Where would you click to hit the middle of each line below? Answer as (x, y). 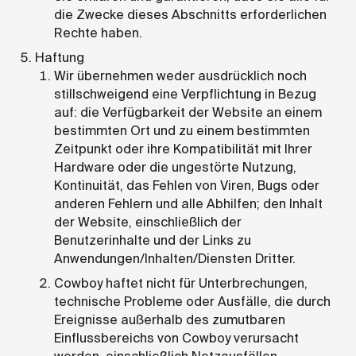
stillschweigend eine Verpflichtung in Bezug (185, 94)
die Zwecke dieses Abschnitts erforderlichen (190, 14)
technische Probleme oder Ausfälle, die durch (192, 301)
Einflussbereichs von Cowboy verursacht (176, 338)
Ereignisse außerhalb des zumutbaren (170, 319)
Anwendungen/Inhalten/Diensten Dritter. (175, 258)
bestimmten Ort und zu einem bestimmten (182, 130)
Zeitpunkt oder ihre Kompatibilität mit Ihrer (183, 149)
